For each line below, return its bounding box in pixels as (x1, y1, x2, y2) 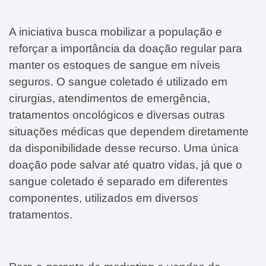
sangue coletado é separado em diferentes (9, 175, 228, 188)
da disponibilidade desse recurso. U (9, 141, 192, 154)
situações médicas (9, 125, 104, 138)
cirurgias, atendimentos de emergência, (9, 91, 210, 104)
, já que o (195, 158, 242, 171)
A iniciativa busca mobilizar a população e (9, 25, 222, 38)
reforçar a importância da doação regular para (9, 42, 242, 55)
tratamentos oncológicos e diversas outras (9, 108, 225, 121)
